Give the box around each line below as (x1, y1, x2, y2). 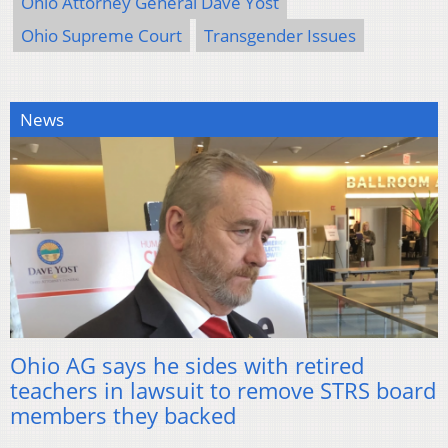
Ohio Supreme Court (21, 23, 182, 47)
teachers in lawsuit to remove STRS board (10, 374, 436, 405)
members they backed (10, 399, 236, 430)
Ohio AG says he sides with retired (10, 349, 364, 380)
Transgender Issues (204, 23, 356, 47)
